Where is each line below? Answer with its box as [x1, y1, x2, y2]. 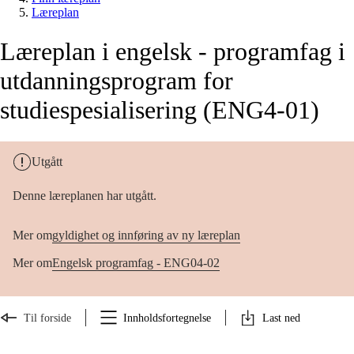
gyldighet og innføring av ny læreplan [52, 228, 240, 243]
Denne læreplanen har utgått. [13, 189, 156, 203]
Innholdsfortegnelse [123, 311, 211, 324]
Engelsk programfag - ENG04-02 [52, 256, 220, 270]
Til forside [24, 311, 71, 324]
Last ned [262, 311, 300, 324]
